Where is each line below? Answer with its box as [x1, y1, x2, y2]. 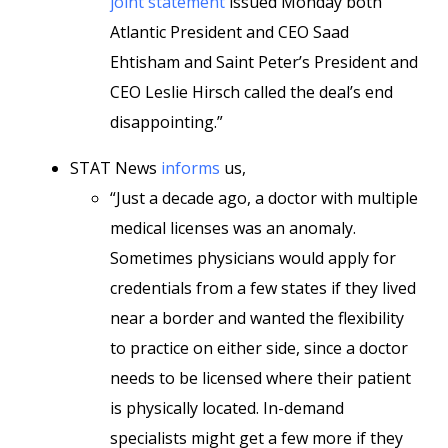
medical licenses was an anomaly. [110, 217, 356, 239]
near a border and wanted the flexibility [110, 307, 404, 329]
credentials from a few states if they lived [110, 277, 416, 299]
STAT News [70, 157, 161, 179]
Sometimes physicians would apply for [110, 247, 396, 269]
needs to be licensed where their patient [110, 367, 411, 389]
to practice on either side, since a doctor [110, 337, 408, 359]
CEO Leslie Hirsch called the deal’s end [110, 81, 393, 103]
